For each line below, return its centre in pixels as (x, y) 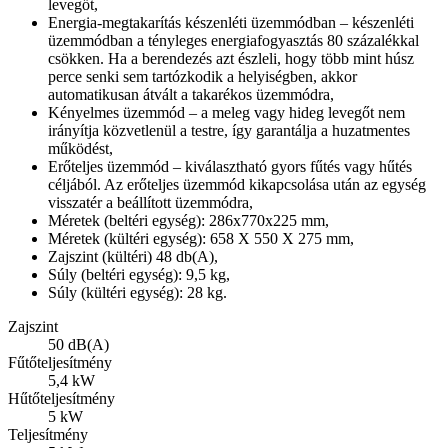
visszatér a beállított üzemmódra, (150, 203)
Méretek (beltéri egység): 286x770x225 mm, (188, 221)
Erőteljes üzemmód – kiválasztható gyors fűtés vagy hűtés (230, 167)
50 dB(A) (78, 345)
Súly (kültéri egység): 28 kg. (137, 293)
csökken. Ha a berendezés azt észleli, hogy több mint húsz (231, 59)
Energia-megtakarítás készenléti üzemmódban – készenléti (231, 23)
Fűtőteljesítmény (60, 363)
